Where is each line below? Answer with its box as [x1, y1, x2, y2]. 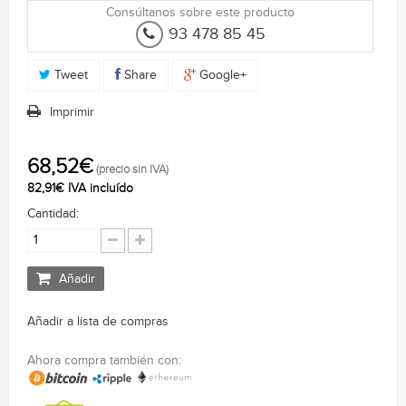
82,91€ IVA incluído [27, 180, 133, 196]
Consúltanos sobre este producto [106, 5, 295, 20]
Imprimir [50, 104, 94, 120]
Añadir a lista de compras [27, 314, 169, 329]
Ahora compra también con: [27, 353, 181, 368]
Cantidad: [27, 206, 79, 221]
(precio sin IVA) [93, 162, 169, 177]
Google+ [196, 67, 246, 82]
